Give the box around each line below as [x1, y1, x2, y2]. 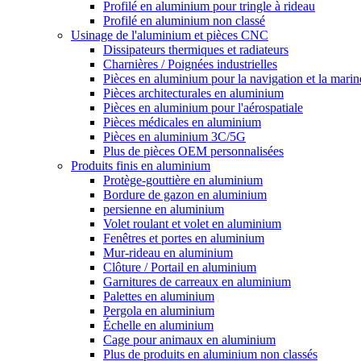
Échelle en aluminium [103, 318, 214, 332]
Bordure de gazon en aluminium [103, 188, 267, 201]
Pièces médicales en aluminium [103, 115, 261, 129]
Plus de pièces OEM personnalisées [103, 144, 284, 158]
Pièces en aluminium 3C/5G [103, 130, 246, 143]
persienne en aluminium [103, 202, 224, 216]
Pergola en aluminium [103, 304, 214, 317]
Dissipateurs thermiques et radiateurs [103, 43, 288, 56]
